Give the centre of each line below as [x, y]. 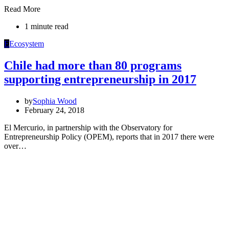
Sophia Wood [55, 101]
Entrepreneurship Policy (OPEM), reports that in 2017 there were [109, 137]
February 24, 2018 [54, 110]
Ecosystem [27, 44]
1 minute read [47, 27]
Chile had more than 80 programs [93, 66]
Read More [22, 9]
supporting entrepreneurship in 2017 [100, 79]
